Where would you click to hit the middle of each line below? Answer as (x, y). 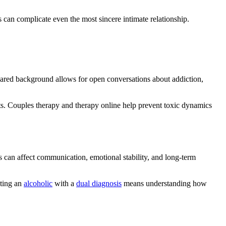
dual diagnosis (99, 183)
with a (64, 183)
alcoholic (38, 183)
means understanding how (164, 183)
